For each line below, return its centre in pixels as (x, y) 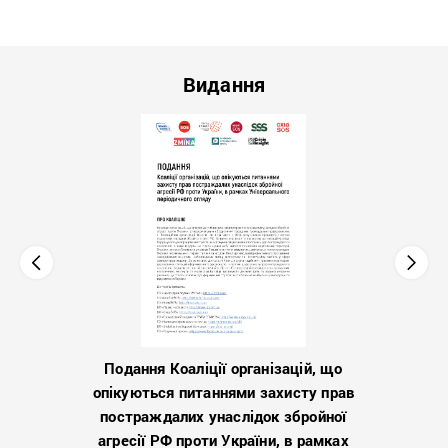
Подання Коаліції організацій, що (223, 368)
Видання (224, 83)
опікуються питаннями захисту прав (223, 392)
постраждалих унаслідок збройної (223, 416)
